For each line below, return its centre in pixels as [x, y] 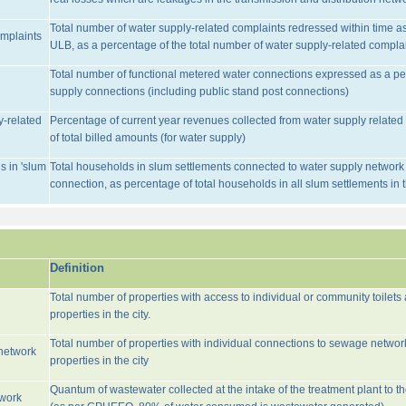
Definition [77, 268]
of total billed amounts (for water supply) [147, 138]
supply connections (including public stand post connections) [199, 92]
